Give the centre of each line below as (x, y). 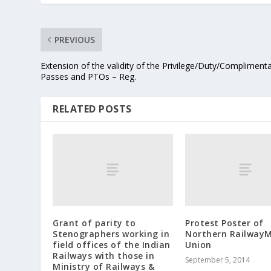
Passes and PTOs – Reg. (89, 76)
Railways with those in (104, 255)
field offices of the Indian (112, 244)
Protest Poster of (224, 223)
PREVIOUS (75, 39)
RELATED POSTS (92, 109)
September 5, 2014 (217, 260)
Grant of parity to (94, 223)
